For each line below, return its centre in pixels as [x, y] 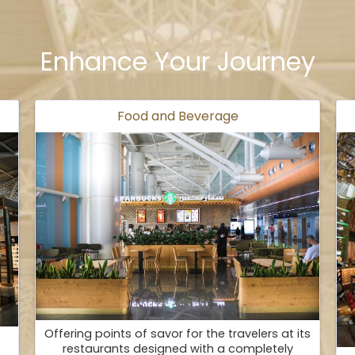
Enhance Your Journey [177, 61]
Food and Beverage [177, 116]
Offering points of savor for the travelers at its [177, 333]
